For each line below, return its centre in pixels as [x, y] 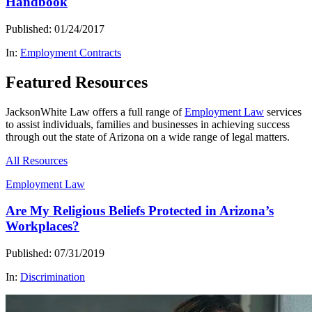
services [283, 111]
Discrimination [53, 277]
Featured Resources [77, 82]
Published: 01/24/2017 [55, 29]
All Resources [37, 160]
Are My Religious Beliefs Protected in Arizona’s [140, 211]
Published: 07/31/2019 [55, 253]
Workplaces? [42, 226]
